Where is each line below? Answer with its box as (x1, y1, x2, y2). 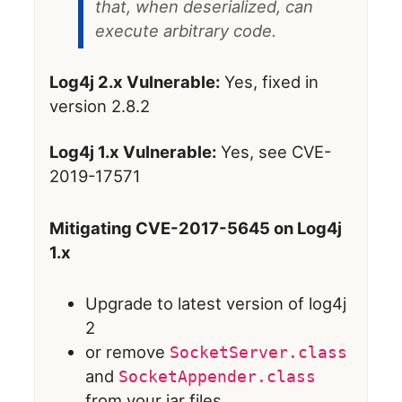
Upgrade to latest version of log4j (85, 293, 347, 314)
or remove (85, 342, 170, 363)
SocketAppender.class (118, 367, 317, 387)
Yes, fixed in (220, 71, 319, 92)
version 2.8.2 (49, 95, 151, 116)
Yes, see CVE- (216, 141, 332, 162)
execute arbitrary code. (94, 20, 276, 40)
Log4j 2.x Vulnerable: (49, 71, 221, 92)
